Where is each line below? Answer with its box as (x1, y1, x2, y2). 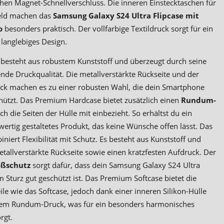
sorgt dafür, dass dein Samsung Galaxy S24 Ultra (30, 160, 200, 170)
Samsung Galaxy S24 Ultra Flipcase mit (52, 10, 199, 21)
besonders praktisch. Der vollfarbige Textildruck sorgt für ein (4, 23, 213, 34)
